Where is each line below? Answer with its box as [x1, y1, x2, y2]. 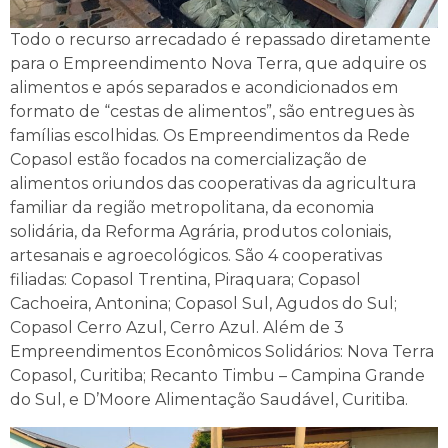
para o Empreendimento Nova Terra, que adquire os [10, 54, 426, 74]
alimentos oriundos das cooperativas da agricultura [10, 174, 416, 194]
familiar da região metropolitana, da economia [10, 198, 374, 218]
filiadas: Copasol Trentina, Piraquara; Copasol [10, 270, 361, 290]
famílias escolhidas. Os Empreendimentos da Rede [10, 126, 410, 146]
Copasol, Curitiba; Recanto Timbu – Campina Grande [10, 366, 425, 386]
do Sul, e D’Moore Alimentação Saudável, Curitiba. [10, 390, 408, 410]
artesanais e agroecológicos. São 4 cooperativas [10, 246, 382, 266]
